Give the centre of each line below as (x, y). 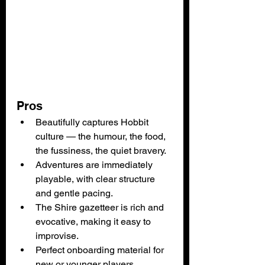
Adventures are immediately (95, 164)
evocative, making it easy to (94, 221)
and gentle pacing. (74, 193)
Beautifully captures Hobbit (93, 122)
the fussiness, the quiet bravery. (101, 150)
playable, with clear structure (96, 179)
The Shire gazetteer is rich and (101, 207)
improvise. (57, 235)
